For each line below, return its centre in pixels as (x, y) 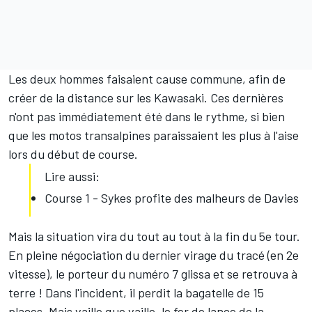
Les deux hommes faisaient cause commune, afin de (147, 79)
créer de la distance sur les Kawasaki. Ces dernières (146, 98)
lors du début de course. (73, 154)
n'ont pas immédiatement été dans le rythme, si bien (147, 117)
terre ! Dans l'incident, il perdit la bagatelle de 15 (136, 293)
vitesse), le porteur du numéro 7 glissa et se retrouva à (153, 274)
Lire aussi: (72, 177)
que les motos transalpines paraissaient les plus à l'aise (154, 135)
